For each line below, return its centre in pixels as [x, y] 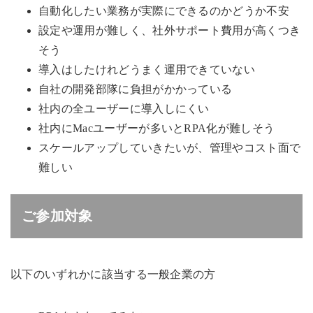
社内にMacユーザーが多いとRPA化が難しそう [157, 129]
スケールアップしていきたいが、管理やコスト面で [170, 148]
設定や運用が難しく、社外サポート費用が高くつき [170, 31]
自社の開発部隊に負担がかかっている [136, 89]
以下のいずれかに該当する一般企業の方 [113, 275]
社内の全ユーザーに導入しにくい [124, 109]
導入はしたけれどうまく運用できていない [147, 70]
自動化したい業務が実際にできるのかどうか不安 [164, 11]
